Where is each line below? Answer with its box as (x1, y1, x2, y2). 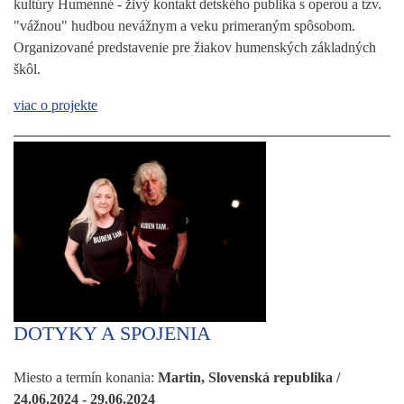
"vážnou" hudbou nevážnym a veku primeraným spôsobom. (14, 17, 355, 33)
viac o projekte (14, 96, 97, 113)
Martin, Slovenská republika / (158, 369, 340, 385)
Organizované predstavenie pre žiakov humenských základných (14, 39, 376, 55)
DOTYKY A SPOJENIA (14, 321, 211, 344)
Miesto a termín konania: (14, 369, 158, 385)
